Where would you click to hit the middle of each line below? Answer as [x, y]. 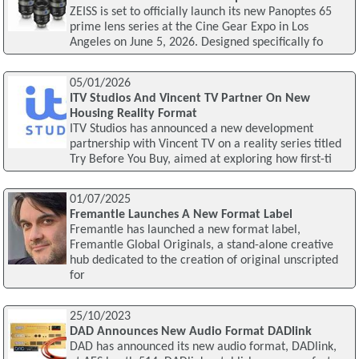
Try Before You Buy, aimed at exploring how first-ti [200, 159]
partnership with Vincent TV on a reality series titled [205, 144]
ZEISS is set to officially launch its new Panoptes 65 [200, 12]
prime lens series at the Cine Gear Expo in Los [189, 27]
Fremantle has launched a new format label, [185, 230]
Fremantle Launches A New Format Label [181, 215]
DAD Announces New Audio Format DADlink [190, 332]
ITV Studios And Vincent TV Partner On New [190, 98]
